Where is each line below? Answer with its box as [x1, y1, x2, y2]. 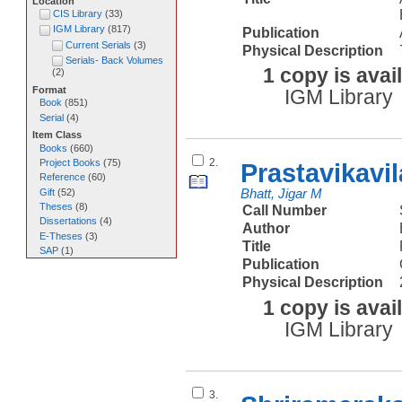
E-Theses [39, 230, 83, 241]
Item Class [31, 129, 82, 141]
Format [31, 84, 66, 96]
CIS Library [52, 7, 102, 19]
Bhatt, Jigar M [240, 187, 323, 202]
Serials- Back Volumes [65, 55, 163, 66]
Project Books [39, 156, 100, 168]
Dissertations [39, 215, 97, 227]
